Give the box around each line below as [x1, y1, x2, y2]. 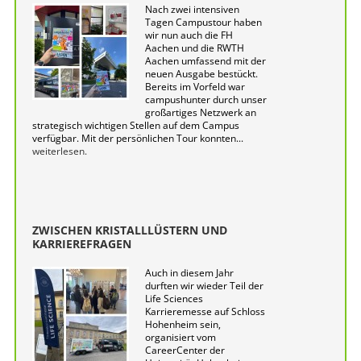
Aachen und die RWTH [145, 41, 244, 55]
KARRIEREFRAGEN [32, 236, 131, 251]
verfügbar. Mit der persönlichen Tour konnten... [32, 131, 243, 145]
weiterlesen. [32, 144, 87, 158]
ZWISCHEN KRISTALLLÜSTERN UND [32, 222, 227, 238]
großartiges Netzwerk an [145, 106, 256, 119]
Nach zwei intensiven [145, 2, 239, 16]
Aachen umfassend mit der [145, 54, 266, 68]
